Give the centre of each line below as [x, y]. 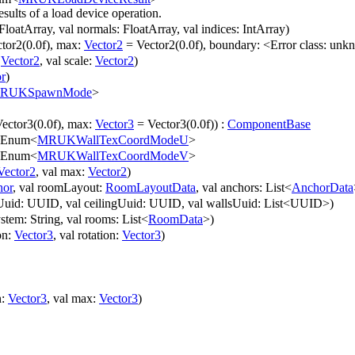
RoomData [176, 219]
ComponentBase [269, 124]
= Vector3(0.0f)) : [181, 124]
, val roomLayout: [59, 188]
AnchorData [323, 188]
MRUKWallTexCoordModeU [113, 140]
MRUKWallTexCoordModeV [113, 156]
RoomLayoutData [151, 188]
